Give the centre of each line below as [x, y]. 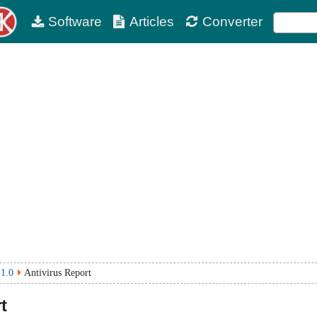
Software [75, 22]
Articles [152, 22]
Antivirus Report [58, 273]
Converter [232, 22]
